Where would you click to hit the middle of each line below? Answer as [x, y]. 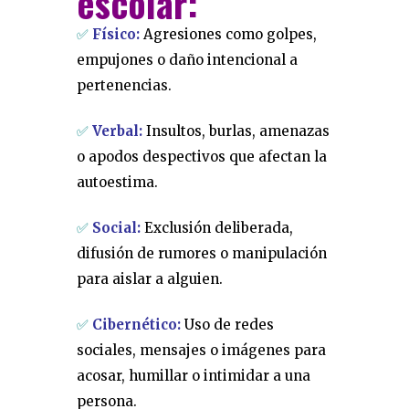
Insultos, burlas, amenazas [236, 131]
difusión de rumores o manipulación [202, 253]
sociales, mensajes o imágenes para [201, 350]
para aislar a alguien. [150, 279]
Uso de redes [227, 325]
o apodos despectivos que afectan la [202, 157]
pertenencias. [124, 85]
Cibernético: [136, 325]
